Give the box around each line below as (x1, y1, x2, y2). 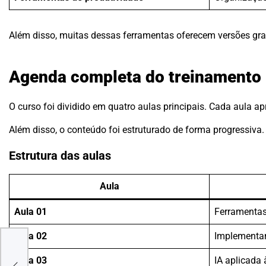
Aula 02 (14, 230, 47, 242)
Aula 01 (14, 206, 47, 218)
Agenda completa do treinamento (9, 66, 261, 87)
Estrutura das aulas (9, 148, 111, 163)
